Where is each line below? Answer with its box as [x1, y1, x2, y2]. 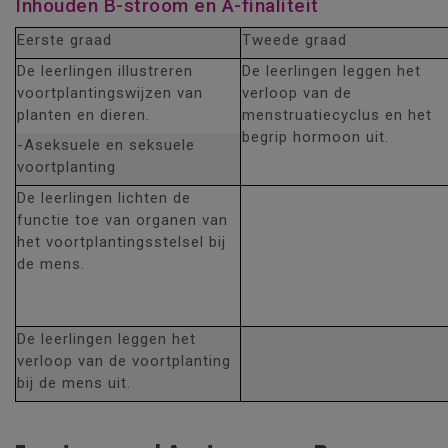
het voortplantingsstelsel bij [17, 233, 226, 251]
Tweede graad [242, 31, 347, 49]
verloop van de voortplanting [17, 352, 231, 370]
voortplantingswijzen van [17, 84, 203, 102]
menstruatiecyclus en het [242, 106, 432, 124]
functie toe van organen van [17, 211, 228, 229]
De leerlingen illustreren [17, 62, 193, 80]
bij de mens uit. [17, 374, 131, 392]
